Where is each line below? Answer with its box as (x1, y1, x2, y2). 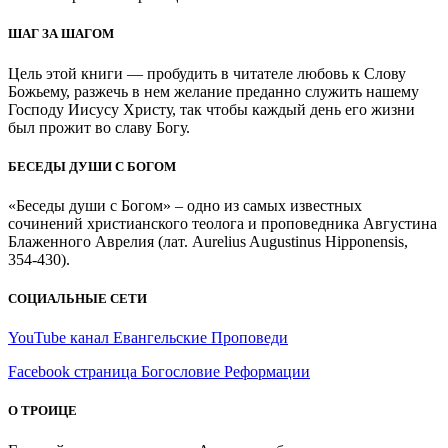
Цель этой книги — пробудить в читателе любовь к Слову (8, 64, 406, 82)
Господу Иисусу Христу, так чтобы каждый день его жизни (8, 100, 415, 118)
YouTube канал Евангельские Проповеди (8, 329, 288, 347)
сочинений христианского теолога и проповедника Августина (8, 214, 437, 232)
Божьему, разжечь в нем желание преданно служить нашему (8, 82, 419, 100)
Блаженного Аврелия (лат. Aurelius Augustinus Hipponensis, (8, 232, 408, 250)
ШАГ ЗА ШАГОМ (8, 26, 114, 42)
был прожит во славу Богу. (8, 118, 190, 136)
